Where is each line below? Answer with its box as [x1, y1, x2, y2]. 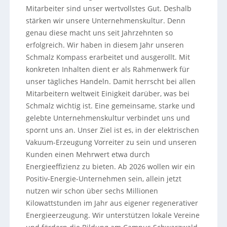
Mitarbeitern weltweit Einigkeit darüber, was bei [25, 89, 190, 99]
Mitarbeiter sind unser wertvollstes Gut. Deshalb [25, 4, 192, 14]
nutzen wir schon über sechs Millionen [25, 186, 158, 196]
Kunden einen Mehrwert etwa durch [25, 149, 150, 160]
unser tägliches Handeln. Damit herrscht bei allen [25, 77, 196, 87]
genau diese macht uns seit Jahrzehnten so [25, 28, 173, 38]
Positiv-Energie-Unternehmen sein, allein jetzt [25, 174, 181, 184]
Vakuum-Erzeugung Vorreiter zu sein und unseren [25, 137, 197, 147]
